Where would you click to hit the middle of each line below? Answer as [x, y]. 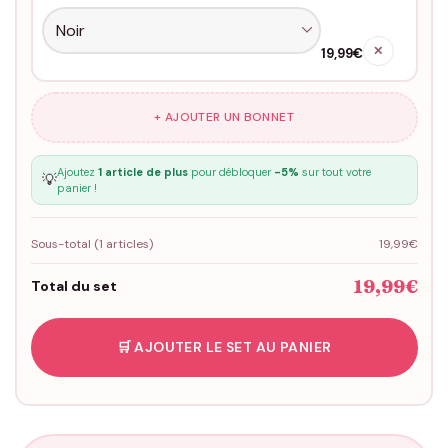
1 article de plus [142, 171]
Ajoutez [77, 171]
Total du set [73, 285]
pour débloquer [230, 171]
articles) [127, 243]
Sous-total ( [64, 243]
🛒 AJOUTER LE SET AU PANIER [224, 346]
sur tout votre [334, 171]
